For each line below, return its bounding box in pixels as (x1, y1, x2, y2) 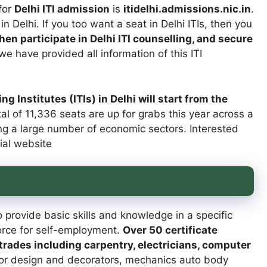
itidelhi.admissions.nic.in (123, 3, 251, 15)
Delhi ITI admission (14, 3, 110, 15)
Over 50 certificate (122, 224, 218, 237)
